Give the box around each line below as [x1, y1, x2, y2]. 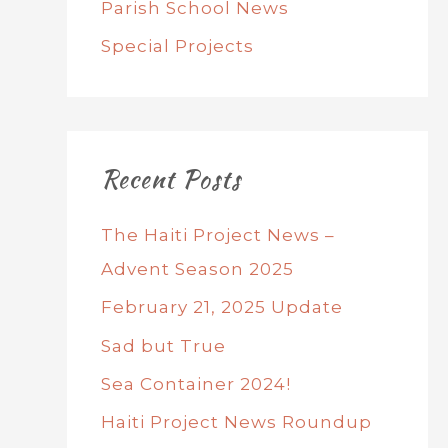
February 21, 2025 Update [100, 297, 343, 318]
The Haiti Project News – [100, 225, 335, 245]
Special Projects [100, 36, 254, 56]
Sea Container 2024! [100, 373, 291, 394]
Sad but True [100, 335, 226, 356]
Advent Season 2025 [100, 259, 294, 279]
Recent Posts [100, 162, 241, 197]
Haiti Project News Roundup [100, 412, 372, 432]
